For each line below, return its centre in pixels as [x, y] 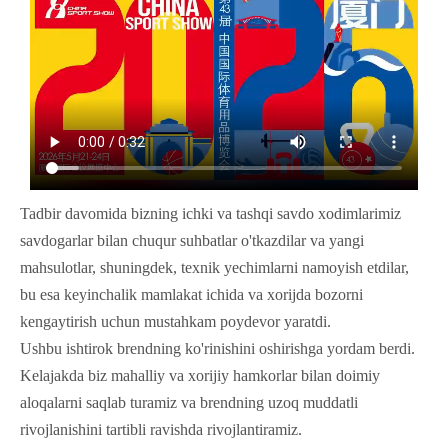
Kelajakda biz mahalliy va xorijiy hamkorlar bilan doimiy [200, 376]
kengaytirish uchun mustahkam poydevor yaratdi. [175, 322]
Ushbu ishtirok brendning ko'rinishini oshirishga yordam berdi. [217, 349]
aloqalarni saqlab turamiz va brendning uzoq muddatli [189, 403]
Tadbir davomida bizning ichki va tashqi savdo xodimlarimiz [210, 214]
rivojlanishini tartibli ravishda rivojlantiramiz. [161, 430]
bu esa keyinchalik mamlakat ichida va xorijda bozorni [191, 295]
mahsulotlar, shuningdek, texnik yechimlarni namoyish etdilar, [214, 268]
